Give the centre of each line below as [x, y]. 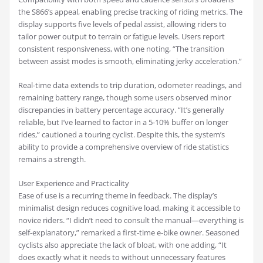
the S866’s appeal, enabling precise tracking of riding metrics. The [130, 12]
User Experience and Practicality [74, 183]
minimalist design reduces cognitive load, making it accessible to [129, 208]
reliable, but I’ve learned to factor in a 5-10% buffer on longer [123, 122]
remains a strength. [52, 159]
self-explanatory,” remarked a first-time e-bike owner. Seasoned [129, 233]
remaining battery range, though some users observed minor [125, 98]
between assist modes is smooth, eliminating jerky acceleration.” [130, 61]
